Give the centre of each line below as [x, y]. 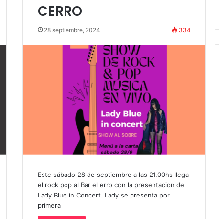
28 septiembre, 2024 [72, 30]
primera [49, 205]
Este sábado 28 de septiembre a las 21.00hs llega [113, 174]
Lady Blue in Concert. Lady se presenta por [103, 195]
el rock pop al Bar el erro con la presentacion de [111, 185]
